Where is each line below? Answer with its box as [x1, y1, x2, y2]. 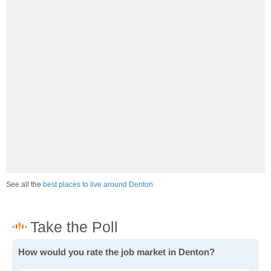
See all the [6, 180, 43, 189]
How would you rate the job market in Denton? [18, 247, 215, 258]
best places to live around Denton [43, 180, 153, 189]
